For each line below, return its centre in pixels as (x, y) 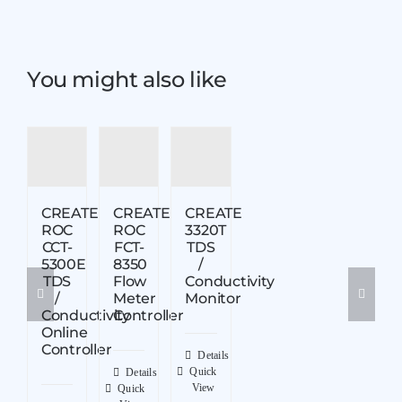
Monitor (213, 298)
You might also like (127, 80)
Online (64, 332)
